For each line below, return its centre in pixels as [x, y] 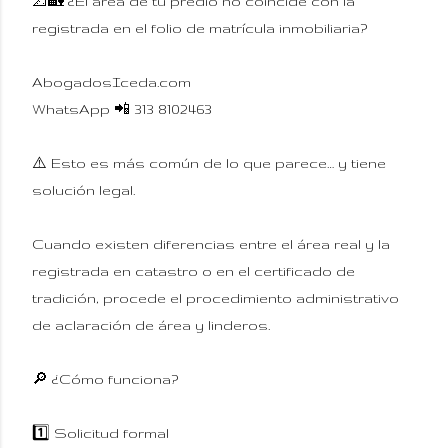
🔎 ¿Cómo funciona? [105, 378]
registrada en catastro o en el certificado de [193, 270]
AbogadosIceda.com [111, 81]
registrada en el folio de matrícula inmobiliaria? [199, 27]
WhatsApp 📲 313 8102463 [124, 108]
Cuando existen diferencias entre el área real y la [211, 243]
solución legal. [83, 189]
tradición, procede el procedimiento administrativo [215, 297]
